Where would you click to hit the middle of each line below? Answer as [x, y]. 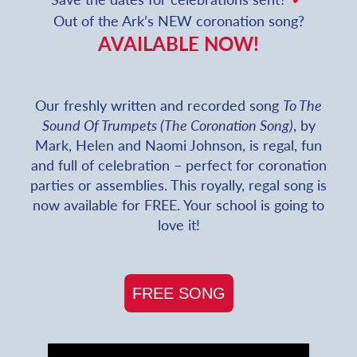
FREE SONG [178, 294]
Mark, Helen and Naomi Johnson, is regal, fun [178, 145]
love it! [178, 225]
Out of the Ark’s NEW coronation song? [178, 21]
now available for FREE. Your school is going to [178, 205]
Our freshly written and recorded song [159, 105]
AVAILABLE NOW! [178, 43]
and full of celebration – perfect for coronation [178, 165]
